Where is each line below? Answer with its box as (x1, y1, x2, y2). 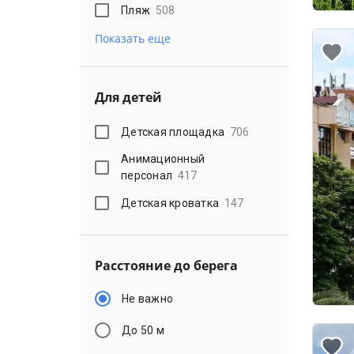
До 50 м (122, 323, 164, 337)
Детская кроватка (121, 196, 220, 209)
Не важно (122, 292, 174, 305)
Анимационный (121, 153, 205, 165)
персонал (121, 169, 173, 182)
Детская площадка (121, 125, 225, 138)
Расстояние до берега (95, 257, 238, 274)
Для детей (95, 88, 162, 106)
